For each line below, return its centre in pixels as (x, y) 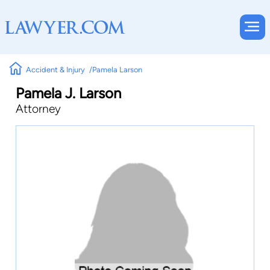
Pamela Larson (117, 69)
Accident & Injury (56, 69)
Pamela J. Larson (68, 93)
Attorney (38, 109)
